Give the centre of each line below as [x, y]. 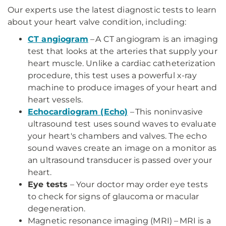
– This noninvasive [165, 112]
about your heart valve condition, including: [97, 22]
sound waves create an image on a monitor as [122, 148]
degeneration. [57, 209]
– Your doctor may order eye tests [138, 184]
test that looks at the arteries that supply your [123, 51]
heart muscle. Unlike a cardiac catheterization [122, 63]
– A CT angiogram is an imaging [153, 39]
